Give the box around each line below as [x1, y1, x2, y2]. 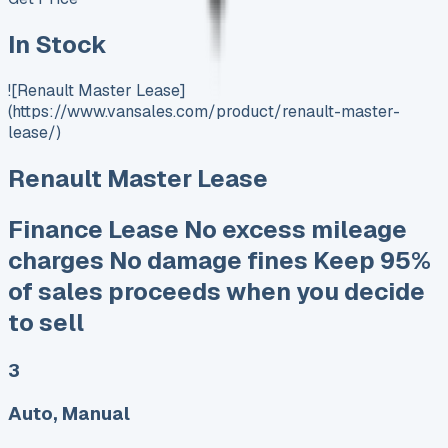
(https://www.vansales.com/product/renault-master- [8, 100, 400, 122]
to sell [8, 306, 84, 338]
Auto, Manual [8, 401, 130, 427]
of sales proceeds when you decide [8, 275, 425, 307]
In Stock [8, 29, 107, 61]
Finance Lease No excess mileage [8, 213, 407, 245]
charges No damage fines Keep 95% [8, 244, 431, 276]
